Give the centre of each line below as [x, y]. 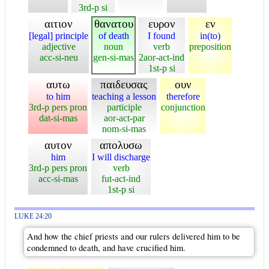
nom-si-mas [124, 128]
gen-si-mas [113, 57]
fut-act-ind [121, 178]
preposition [210, 46]
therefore [183, 96]
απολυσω [121, 145]
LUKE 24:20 [33, 216]
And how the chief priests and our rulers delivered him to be [134, 236]
